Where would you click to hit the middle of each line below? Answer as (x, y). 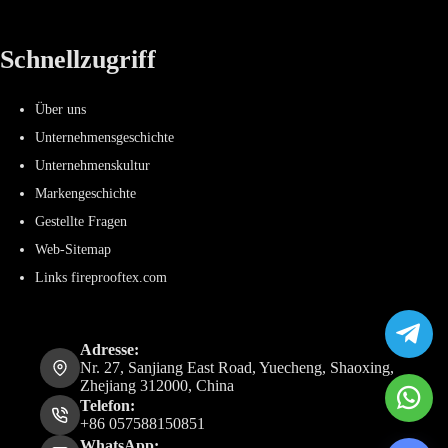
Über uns (61, 109)
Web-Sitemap (73, 249)
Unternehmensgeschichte (105, 137)
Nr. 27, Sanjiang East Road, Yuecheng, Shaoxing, (237, 368)
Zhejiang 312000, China (157, 386)
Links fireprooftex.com (101, 277)
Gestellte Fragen (81, 221)
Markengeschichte (86, 193)
